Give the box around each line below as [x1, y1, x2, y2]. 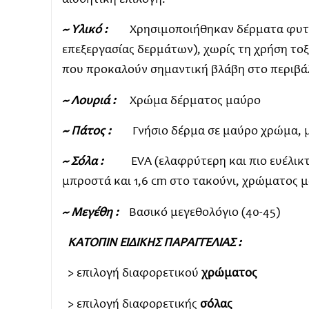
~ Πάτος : [61, 126, 111, 139]
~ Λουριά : [61, 94, 116, 108]
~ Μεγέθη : [61, 206, 119, 219]
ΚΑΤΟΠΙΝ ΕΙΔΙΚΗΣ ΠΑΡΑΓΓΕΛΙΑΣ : [67, 237, 244, 250]
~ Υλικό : [61, 24, 108, 37]
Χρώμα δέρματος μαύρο [118, 94, 261, 108]
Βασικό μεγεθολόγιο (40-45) [118, 206, 280, 219]
